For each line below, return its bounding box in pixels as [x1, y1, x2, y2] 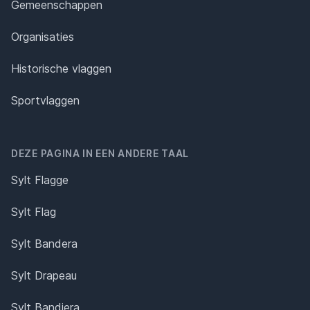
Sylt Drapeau [11, 268, 77, 282]
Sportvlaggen [11, 93, 80, 107]
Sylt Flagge [11, 172, 69, 187]
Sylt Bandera [11, 236, 77, 250]
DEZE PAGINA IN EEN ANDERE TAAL [11, 147, 189, 159]
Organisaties [11, 29, 74, 44]
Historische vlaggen [11, 61, 111, 75]
